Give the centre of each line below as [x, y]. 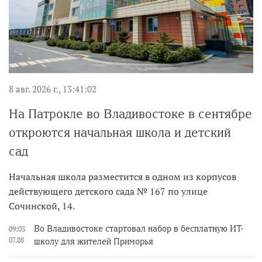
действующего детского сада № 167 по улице [108, 192]
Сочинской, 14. [42, 206]
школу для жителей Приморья [94, 242]
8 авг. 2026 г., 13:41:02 [53, 89]
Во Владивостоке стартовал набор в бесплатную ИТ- [139, 229]
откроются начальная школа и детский [120, 133]
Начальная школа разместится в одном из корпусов [123, 177]
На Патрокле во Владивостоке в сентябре [130, 114]
